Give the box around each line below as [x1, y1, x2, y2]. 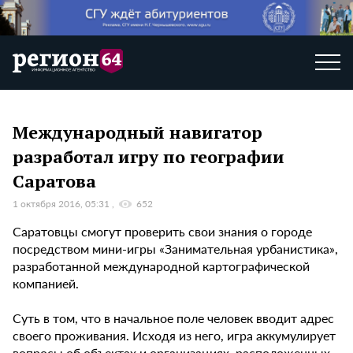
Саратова [13, 169, 96, 192]
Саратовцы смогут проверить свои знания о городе [13, 222, 312, 241]
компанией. [13, 274, 79, 293]
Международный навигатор [13, 120, 262, 143]
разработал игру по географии [13, 144, 284, 168]
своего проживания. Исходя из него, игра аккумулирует [13, 326, 336, 345]
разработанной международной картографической [13, 257, 310, 276]
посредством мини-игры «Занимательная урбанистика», [13, 240, 338, 258]
